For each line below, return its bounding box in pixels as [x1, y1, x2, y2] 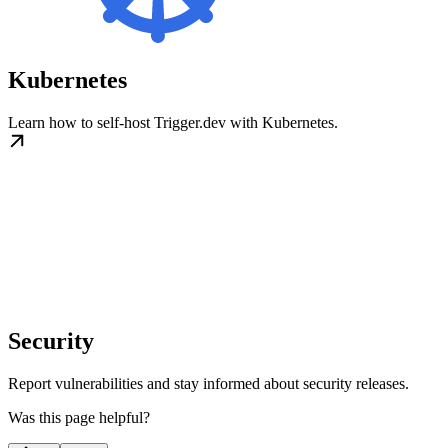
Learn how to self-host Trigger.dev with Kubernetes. [8, 113, 338, 131]
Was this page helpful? [8, 408, 150, 426]
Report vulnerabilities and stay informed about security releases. [8, 374, 409, 392]
